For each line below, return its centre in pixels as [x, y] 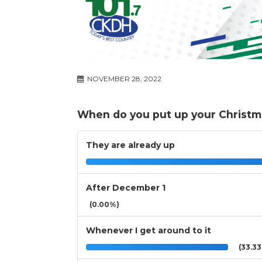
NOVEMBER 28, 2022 [123, 79]
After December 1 [126, 188]
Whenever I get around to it [149, 231]
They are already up [130, 145]
